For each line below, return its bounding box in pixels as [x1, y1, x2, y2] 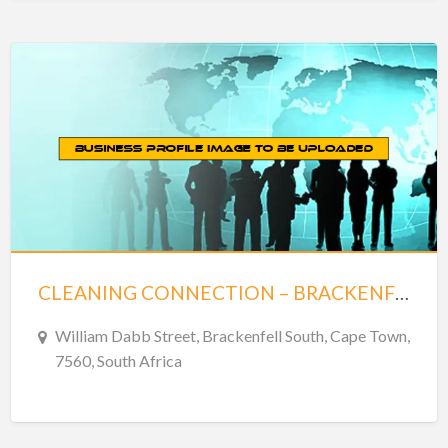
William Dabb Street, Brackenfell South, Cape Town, [54, 326, 410, 346]
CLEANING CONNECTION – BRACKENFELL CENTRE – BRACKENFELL [394, 281, 409, 305]
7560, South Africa [54, 351, 182, 371]
